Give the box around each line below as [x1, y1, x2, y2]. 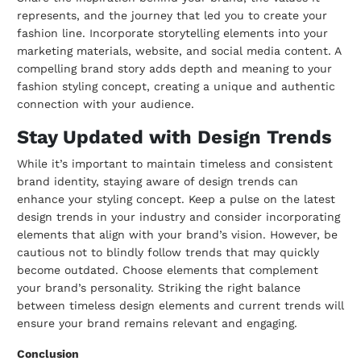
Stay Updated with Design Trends [17, 126, 332, 149]
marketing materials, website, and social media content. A [17, 44, 341, 58]
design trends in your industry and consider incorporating [17, 210, 340, 224]
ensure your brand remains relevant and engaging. [17, 317, 297, 330]
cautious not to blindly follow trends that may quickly [17, 246, 319, 259]
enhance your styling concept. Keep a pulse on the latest [17, 193, 335, 206]
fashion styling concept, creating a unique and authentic [17, 80, 335, 93]
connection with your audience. [17, 98, 194, 111]
